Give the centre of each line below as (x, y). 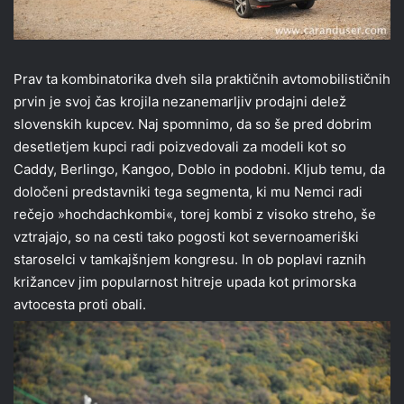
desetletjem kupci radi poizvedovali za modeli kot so (180, 147)
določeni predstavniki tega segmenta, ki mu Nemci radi (188, 192)
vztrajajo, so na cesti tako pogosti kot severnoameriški (186, 237)
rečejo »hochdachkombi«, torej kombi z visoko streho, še (195, 215)
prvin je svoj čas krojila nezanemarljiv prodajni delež (180, 102)
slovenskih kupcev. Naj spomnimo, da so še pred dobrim (193, 124)
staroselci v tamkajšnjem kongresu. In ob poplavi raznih (190, 260)
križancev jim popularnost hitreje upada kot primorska (185, 282)
